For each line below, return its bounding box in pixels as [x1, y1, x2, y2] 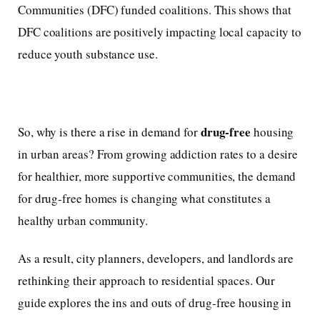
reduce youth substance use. [18, 45, 158, 62]
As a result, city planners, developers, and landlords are [18, 249, 294, 266]
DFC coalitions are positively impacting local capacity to [18, 23, 302, 40]
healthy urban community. [18, 211, 148, 229]
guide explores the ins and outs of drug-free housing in [18, 294, 292, 311]
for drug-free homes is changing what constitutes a [18, 189, 271, 206]
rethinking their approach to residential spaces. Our [18, 271, 275, 289]
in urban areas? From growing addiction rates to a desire [18, 145, 299, 162]
